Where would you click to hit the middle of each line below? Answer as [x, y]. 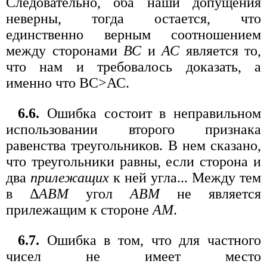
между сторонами [65, 50]
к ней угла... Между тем [185, 177]
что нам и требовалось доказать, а [133, 66]
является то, [220, 50]
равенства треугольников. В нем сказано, [133, 145]
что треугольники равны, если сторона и [133, 161]
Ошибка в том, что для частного [150, 240]
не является [210, 193]
